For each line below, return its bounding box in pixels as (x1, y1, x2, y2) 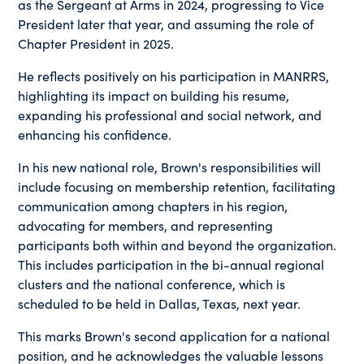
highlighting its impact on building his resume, (18, 85, 290, 104)
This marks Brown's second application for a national (18, 326, 331, 344)
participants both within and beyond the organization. (18, 235, 337, 253)
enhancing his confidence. (18, 124, 172, 143)
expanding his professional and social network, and (18, 105, 323, 123)
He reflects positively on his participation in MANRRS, (18, 66, 330, 84)
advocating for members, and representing (18, 215, 274, 234)
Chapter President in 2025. (18, 33, 175, 52)
